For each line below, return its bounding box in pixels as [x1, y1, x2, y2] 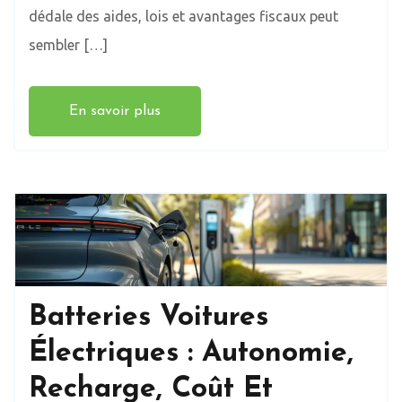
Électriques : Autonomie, [29, 339, 354, 369]
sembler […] [29, 36, 108, 53]
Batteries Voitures [29, 303, 268, 333]
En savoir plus [69, 103, 161, 118]
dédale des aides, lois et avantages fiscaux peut [29, 7, 338, 24]
